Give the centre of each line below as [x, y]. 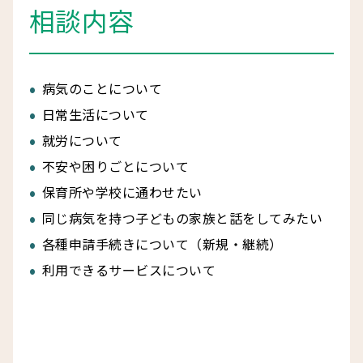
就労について [82, 141]
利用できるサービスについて [129, 270]
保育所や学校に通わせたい [122, 192]
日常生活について [96, 115]
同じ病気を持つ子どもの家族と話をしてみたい [183, 218]
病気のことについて [102, 89]
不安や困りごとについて [116, 167]
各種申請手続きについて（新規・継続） [162, 244]
